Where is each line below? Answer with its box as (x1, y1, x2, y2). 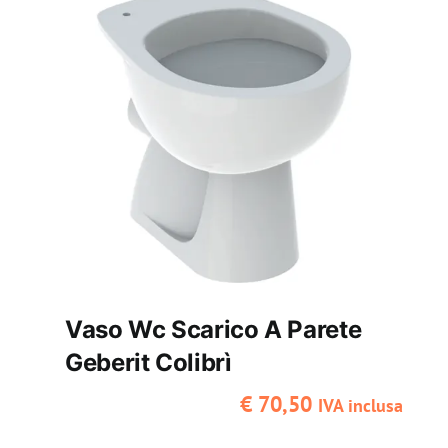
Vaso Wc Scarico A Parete (64, 315, 362, 345)
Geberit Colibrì (64, 348, 232, 378)
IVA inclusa (318, 393, 404, 418)
